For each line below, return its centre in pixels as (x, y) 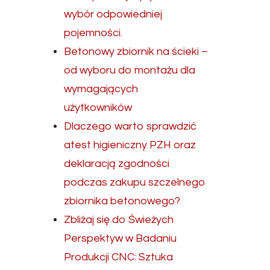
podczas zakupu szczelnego (135, 182)
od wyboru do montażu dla (130, 70)
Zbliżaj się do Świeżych (119, 220)
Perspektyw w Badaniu (121, 238)
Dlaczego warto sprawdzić (130, 126)
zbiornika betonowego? (122, 201)
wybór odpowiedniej (113, 14)
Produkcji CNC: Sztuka (119, 257)
